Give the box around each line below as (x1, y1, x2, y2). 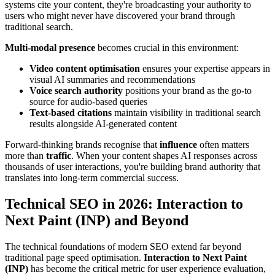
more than (5, 150, 46, 161)
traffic (46, 150, 71, 161)
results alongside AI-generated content (29, 118, 177, 130)
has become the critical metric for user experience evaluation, (28, 263, 266, 274)
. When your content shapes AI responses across (71, 150, 257, 161)
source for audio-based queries (29, 96, 147, 107)
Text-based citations (29, 107, 112, 118)
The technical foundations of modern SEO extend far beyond (5, 241, 241, 252)
